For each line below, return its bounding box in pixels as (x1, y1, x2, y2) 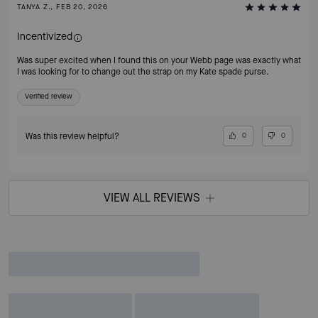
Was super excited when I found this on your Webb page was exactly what (17, 55, 301, 67)
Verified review (25, 92, 72, 102)
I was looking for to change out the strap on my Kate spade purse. (17, 66, 269, 78)
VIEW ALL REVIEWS (104, 190, 200, 206)
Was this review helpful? (26, 130, 119, 142)
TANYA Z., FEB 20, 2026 (17, 2, 108, 12)
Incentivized (17, 30, 72, 44)
